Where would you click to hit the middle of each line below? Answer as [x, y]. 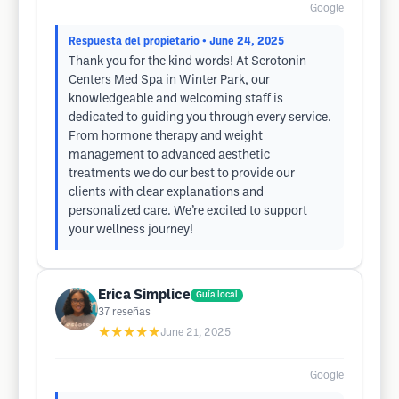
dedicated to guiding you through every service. [200, 118]
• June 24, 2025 [243, 41]
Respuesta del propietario [134, 41]
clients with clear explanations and [166, 193]
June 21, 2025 [195, 333]
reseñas [131, 312]
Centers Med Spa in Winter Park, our [169, 81]
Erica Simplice [144, 295]
